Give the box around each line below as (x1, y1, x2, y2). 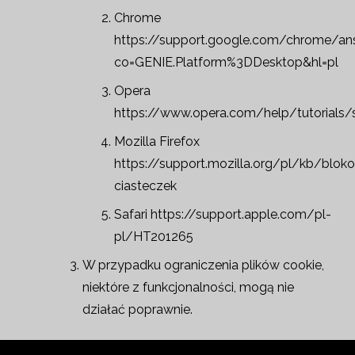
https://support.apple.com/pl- (151, 207, 331, 222)
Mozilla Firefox (114, 134, 200, 149)
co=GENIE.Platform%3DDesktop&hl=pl (114, 55, 338, 70)
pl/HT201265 (114, 229, 193, 244)
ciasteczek (114, 178, 177, 193)
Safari (114, 207, 151, 222)
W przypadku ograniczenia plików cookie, (82, 258, 324, 273)
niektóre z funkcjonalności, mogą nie (82, 280, 294, 295)
